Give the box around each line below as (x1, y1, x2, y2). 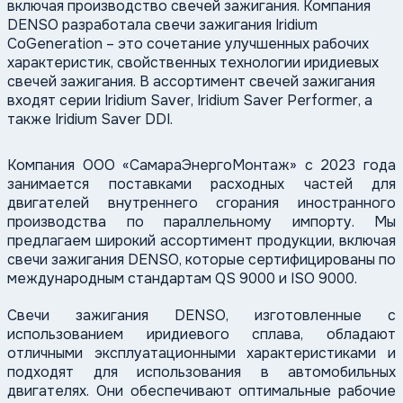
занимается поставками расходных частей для (7, 175, 396, 194)
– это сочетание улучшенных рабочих (103, 34, 369, 54)
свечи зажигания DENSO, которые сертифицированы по (7, 250, 396, 270)
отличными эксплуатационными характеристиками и (7, 344, 396, 363)
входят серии (7, 91, 104, 111)
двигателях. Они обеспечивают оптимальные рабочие (7, 381, 396, 401)
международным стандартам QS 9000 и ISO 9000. (7, 269, 357, 289)
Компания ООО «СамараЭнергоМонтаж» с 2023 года (7, 156, 396, 175)
